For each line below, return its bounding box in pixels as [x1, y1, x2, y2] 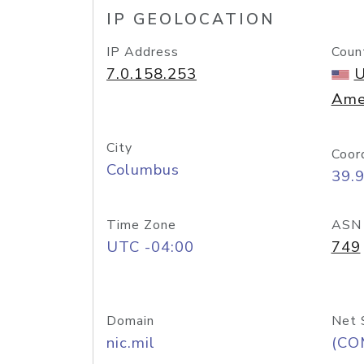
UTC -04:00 [106, 236, 194, 258]
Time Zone [106, 216, 176, 234]
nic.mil [106, 332, 155, 353]
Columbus [106, 159, 180, 180]
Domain [106, 312, 154, 330]
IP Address [106, 43, 179, 61]
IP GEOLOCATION [106, 9, 275, 30]
